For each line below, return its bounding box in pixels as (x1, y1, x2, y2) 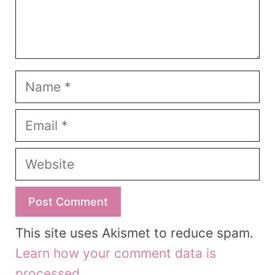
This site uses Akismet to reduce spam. (15, 225, 254, 241)
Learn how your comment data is (15, 245, 216, 261)
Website (15, 149, 64, 165)
